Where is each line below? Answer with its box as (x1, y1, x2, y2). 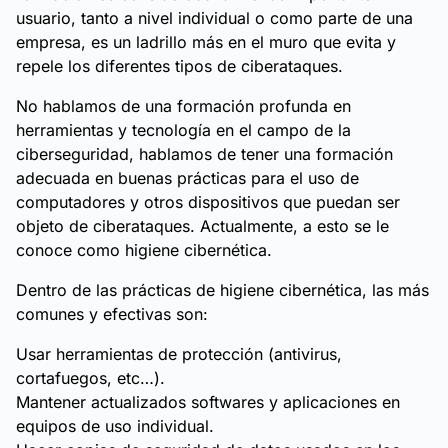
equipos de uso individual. (16, 416, 214, 436)
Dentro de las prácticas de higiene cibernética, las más (16, 280, 429, 300)
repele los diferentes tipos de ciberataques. (16, 56, 343, 76)
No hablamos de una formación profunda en (16, 96, 351, 116)
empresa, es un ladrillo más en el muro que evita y (16, 32, 396, 52)
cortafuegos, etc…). (16, 368, 165, 388)
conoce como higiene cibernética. (16, 240, 272, 260)
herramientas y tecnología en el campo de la (16, 120, 351, 140)
